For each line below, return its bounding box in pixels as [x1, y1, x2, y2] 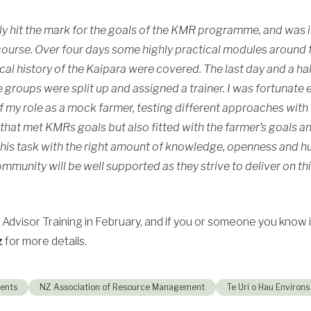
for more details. [3, 234, 87, 248]
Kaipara [86, 62, 126, 76]
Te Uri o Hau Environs [227, 281, 310, 292]
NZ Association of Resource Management [40, 281, 205, 292]
